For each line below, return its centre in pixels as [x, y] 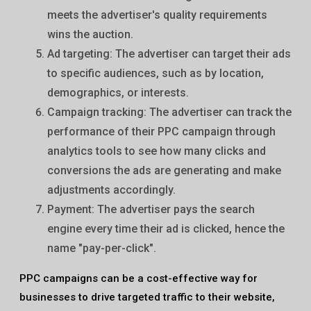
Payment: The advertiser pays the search [151, 209]
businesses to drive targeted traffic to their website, [147, 297]
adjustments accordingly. [111, 190]
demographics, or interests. [118, 93]
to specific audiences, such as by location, [155, 73]
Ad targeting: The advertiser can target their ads [169, 54]
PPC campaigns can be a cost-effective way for [138, 278]
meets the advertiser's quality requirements [157, 15]
